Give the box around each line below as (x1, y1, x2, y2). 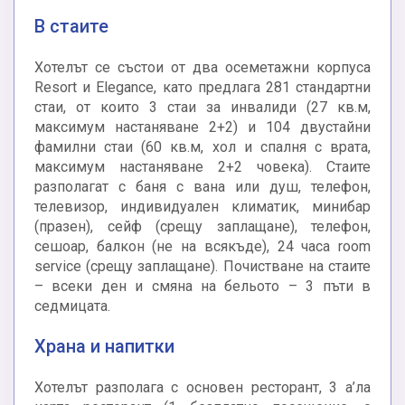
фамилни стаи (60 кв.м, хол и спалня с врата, (34, 138, 371, 156)
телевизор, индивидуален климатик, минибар (34, 198, 371, 216)
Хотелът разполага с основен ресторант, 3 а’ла (34, 379, 371, 397)
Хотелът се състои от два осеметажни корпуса (34, 59, 371, 77)
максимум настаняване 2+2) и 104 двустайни (34, 118, 371, 137)
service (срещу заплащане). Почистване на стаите (34, 258, 371, 276)
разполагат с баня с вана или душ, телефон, (34, 178, 371, 196)
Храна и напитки (34, 335, 174, 358)
